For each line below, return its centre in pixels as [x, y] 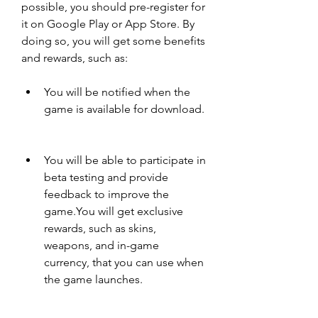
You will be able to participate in [125, 160]
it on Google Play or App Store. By [108, 24]
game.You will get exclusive [114, 211]
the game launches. [93, 279]
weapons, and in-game [102, 245]
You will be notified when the [117, 92]
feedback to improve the [106, 194]
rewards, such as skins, [100, 228]
